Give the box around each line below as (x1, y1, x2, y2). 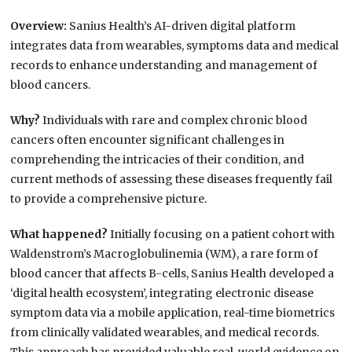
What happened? (10, 227, 111, 242)
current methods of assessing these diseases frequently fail (10, 172, 333, 187)
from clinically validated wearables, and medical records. (10, 325, 320, 340)
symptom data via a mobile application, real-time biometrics (10, 306, 335, 321)
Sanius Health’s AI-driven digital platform (69, 19, 296, 34)
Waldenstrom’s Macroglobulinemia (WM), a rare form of (10, 247, 319, 262)
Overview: (10, 19, 70, 34)
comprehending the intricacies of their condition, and (10, 152, 305, 167)
